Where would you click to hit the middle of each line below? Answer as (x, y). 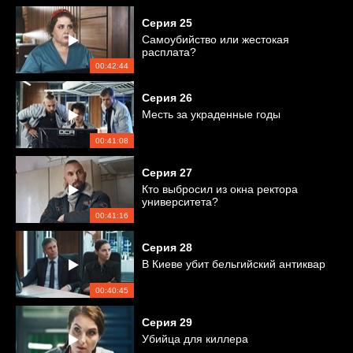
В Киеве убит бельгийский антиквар (234, 264)
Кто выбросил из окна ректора (220, 189)
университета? (180, 202)
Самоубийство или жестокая (216, 39)
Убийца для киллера (195, 339)
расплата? (169, 52)
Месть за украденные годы (211, 114)
